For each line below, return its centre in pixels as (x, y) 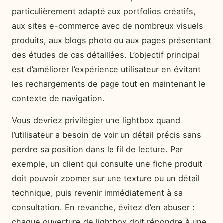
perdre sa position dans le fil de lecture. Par (97, 150)
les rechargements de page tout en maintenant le (109, 84)
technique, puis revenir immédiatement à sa (97, 193)
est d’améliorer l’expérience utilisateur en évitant (106, 69)
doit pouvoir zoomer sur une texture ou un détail (106, 178)
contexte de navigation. (58, 98)
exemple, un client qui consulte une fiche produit (107, 164)
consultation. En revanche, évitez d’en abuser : (103, 207)
